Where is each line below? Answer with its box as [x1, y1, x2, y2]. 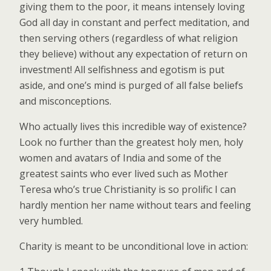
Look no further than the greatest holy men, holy [19, 135, 243, 149]
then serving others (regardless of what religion [19, 31, 238, 45]
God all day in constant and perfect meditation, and [19, 15, 249, 29]
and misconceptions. [19, 94, 111, 108]
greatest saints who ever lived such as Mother [19, 166, 228, 180]
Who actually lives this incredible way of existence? [19, 119, 247, 133]
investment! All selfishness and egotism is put [19, 62, 224, 76]
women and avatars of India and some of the [19, 151, 221, 165]
